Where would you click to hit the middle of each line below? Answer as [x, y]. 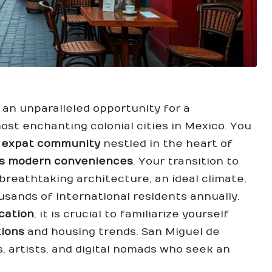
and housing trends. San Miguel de [122, 232]
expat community [51, 144]
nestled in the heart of [166, 144]
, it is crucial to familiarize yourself [131, 214]
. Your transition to [186, 161]
